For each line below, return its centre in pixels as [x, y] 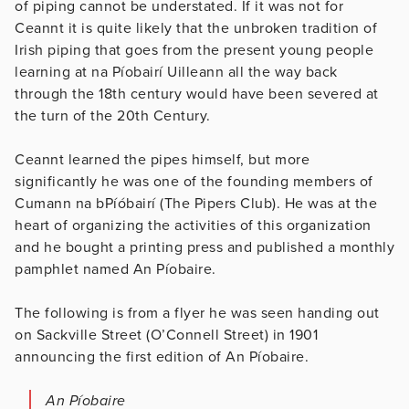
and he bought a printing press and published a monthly [204, 247]
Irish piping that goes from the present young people [194, 50]
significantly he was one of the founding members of [194, 181]
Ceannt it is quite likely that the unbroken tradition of [196, 28]
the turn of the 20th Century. [113, 115]
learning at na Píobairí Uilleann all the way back [176, 72]
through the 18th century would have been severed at [197, 94]
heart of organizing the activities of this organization [193, 225]
